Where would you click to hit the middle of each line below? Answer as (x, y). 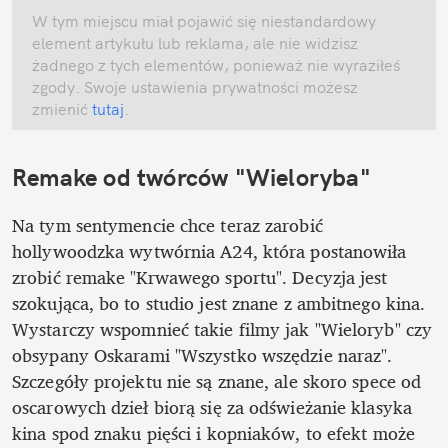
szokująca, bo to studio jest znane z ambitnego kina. (219, 303)
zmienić (60, 109)
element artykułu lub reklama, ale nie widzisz (195, 43)
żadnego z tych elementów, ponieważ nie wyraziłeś (216, 65)
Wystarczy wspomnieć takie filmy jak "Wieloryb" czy (222, 329)
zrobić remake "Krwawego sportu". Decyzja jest (200, 277)
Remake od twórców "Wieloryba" (191, 177)
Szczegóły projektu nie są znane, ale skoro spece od (217, 381)
